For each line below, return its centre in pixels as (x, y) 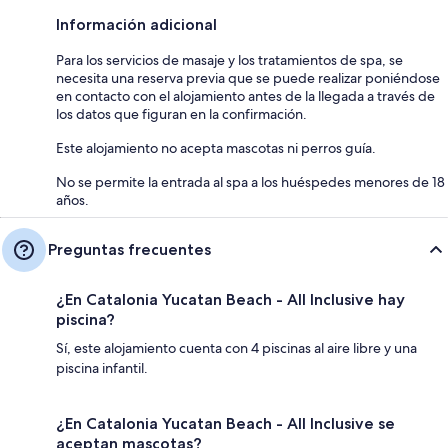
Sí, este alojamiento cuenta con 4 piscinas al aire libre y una (236, 347)
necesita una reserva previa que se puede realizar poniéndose (248, 77)
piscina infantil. (102, 367)
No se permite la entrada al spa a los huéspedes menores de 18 (250, 181)
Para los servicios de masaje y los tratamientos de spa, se (229, 59)
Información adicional (136, 24)
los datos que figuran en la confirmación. (181, 113)
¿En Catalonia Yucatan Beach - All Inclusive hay (230, 299)
